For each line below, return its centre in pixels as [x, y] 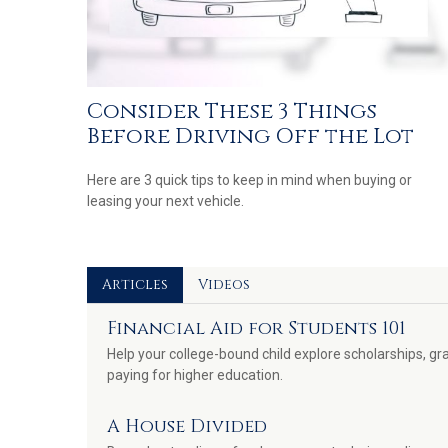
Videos [224, 285]
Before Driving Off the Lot [250, 136]
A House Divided [187, 427]
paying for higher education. [195, 375]
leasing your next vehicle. [165, 201]
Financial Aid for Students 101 [256, 329]
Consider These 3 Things [232, 111]
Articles [135, 285]
